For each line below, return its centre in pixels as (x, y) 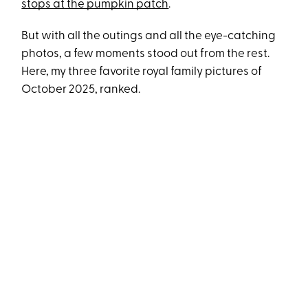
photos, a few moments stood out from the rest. (146, 54)
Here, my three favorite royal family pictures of (142, 72)
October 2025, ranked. (81, 90)
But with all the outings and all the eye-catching (149, 36)
